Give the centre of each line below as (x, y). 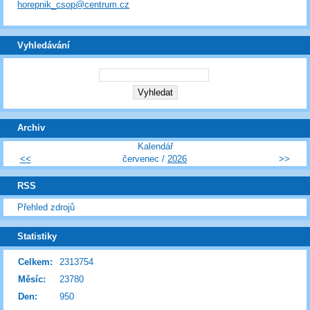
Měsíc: (32, 279)
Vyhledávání (44, 45)
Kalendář (155, 147)
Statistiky (37, 237)
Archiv (31, 128)
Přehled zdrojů (46, 208)
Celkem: (35, 262)
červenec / (145, 159)
